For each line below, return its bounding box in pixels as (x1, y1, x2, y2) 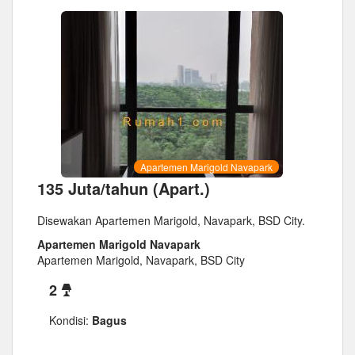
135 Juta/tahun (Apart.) (37, 177, 210, 200)
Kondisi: (49, 312, 89, 329)
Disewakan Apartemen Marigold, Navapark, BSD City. (37, 212, 305, 229)
